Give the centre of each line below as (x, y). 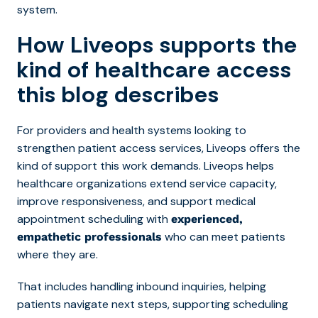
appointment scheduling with (94, 219)
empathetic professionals (89, 236)
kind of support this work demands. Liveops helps (146, 165)
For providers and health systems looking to (132, 130)
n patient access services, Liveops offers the (185, 148)
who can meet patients (224, 236)
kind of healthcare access (154, 69)
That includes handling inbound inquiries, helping (142, 286)
